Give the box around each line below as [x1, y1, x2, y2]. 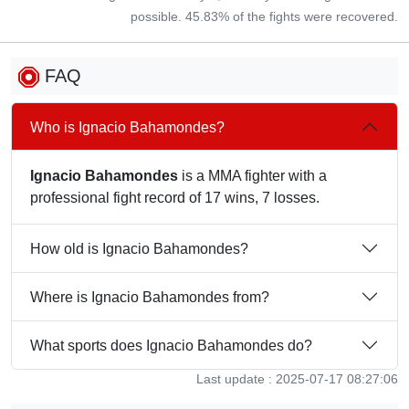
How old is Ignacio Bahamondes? [30, 240, 248, 257]
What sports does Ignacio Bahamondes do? [30, 337, 312, 353]
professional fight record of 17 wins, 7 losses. [30, 190, 320, 206]
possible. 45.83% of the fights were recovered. [131, 8, 398, 24]
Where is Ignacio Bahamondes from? [30, 288, 269, 305]
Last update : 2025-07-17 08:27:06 [196, 372, 398, 387]
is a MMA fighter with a [178, 168, 327, 184]
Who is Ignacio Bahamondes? [30, 119, 225, 135]
